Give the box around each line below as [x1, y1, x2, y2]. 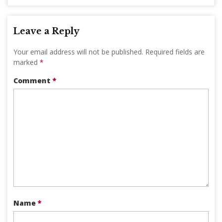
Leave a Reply [13, 25, 79, 37]
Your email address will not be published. [13, 47, 143, 56]
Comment [13, 75, 53, 85]
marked [13, 57, 40, 67]
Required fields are [145, 47, 205, 56]
